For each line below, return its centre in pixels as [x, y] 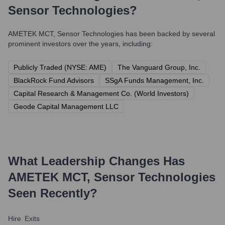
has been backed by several [169, 34]
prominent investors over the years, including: [80, 44]
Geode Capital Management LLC [66, 106]
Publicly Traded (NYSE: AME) [60, 67]
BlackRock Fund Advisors [54, 80]
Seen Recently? [53, 193]
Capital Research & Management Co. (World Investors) [101, 93]
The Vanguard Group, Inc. [159, 67]
